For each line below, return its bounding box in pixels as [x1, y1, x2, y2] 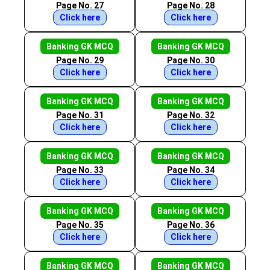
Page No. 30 [166, 55, 215, 65]
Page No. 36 [166, 220, 215, 230]
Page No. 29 [55, 55, 104, 65]
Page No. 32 [166, 110, 215, 120]
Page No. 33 [55, 165, 104, 175]
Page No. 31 [55, 110, 104, 120]
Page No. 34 [166, 165, 215, 175]
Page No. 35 [55, 220, 104, 230]
